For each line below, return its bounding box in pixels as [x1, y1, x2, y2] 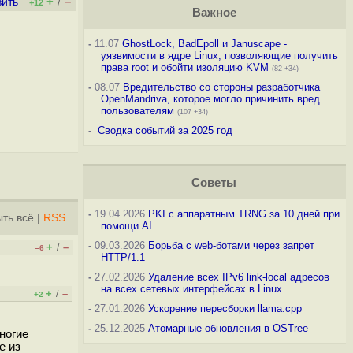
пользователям [100, 105, 174, 117]
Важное [191, 6, 236, 19]
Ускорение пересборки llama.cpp [147, 303, 302, 314]
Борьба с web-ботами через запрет [147, 240, 314, 251]
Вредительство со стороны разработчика [122, 81, 320, 93]
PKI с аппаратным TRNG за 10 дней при [147, 208, 340, 220]
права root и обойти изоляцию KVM [100, 61, 269, 73]
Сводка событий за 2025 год [97, 124, 232, 136]
